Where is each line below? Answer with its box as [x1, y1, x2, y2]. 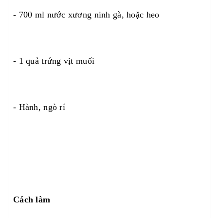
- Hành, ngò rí [13, 102, 65, 112]
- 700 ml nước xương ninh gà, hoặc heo [13, 9, 160, 19]
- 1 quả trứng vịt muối [13, 55, 95, 66]
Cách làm [13, 194, 51, 204]
